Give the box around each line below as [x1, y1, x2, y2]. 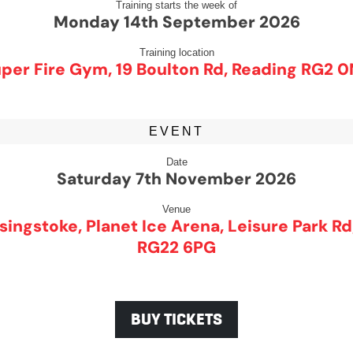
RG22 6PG [137, 236, 216, 258]
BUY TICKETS [131, 310, 222, 329]
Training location [139, 46, 214, 58]
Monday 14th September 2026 [53, 11, 300, 32]
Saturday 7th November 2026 [57, 168, 296, 189]
